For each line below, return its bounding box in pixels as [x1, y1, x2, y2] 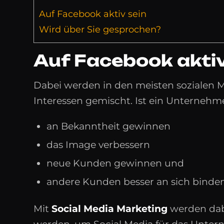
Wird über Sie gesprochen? [39, 24, 161, 35]
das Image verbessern [46, 138, 150, 150]
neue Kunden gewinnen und [46, 157, 184, 169]
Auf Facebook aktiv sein [39, 8, 146, 20]
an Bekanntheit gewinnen [46, 120, 170, 132]
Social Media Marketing [51, 202, 167, 214]
